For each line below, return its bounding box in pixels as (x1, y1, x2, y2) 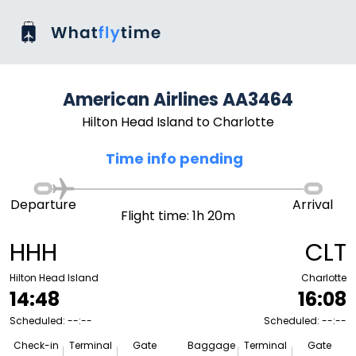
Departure (10, 195, 76, 214)
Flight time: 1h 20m (120, 207, 235, 225)
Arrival (292, 195, 334, 214)
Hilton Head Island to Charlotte (82, 113, 274, 131)
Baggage (188, 339, 236, 352)
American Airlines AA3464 (63, 87, 293, 112)
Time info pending (105, 149, 243, 168)
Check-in (14, 339, 60, 352)
